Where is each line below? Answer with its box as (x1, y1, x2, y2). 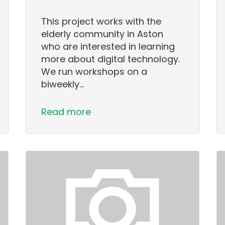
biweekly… (41, 77, 84, 90)
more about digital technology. (41, 52, 180, 65)
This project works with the (41, 15, 162, 28)
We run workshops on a (41, 65, 148, 78)
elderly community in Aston (41, 27, 164, 40)
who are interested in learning (41, 40, 175, 53)
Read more (41, 105, 91, 118)
